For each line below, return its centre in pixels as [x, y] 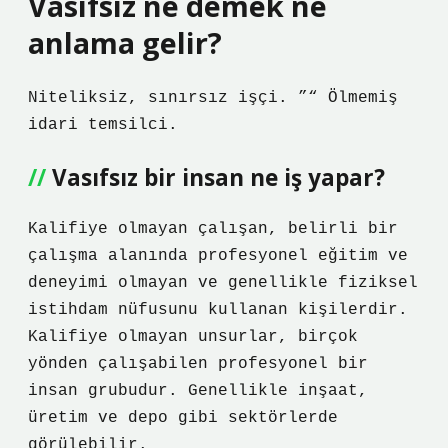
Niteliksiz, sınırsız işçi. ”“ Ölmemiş [213, 98]
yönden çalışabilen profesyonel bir [198, 364]
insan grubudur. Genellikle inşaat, [198, 391]
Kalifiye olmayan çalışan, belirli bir [213, 229]
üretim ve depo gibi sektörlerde [183, 418]
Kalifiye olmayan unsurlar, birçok [193, 337]
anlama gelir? [125, 42]
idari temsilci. [103, 125]
